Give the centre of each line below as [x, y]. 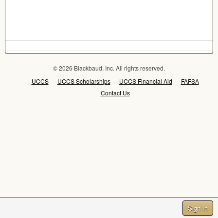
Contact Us [115, 93]
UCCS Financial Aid [145, 81]
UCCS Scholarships [84, 81]
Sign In [198, 208]
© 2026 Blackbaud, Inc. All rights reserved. [109, 68]
